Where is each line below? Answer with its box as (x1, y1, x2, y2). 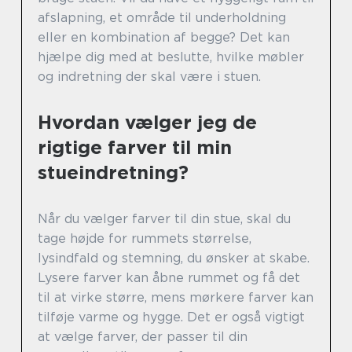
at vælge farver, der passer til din (38, 328, 247, 344)
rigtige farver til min (38, 135, 232, 159)
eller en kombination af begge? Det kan (38, 29, 290, 45)
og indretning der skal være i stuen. (38, 68, 261, 84)
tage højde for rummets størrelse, (38, 230, 251, 246)
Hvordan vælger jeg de (38, 110, 257, 134)
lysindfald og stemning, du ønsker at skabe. (38, 250, 310, 266)
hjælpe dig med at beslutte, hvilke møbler (38, 49, 304, 64)
